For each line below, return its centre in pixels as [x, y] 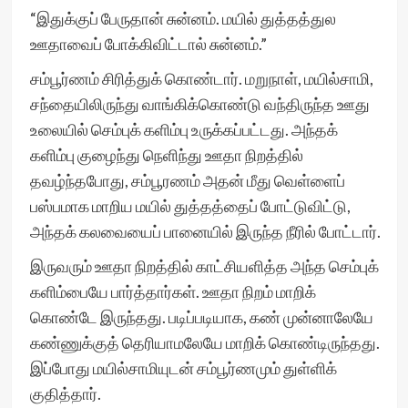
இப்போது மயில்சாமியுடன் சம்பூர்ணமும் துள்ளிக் [183, 368]
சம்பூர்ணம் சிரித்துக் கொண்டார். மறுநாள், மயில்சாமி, [201, 78]
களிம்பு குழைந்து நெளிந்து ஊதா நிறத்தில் [166, 155]
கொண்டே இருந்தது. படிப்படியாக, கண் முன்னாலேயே [201, 317]
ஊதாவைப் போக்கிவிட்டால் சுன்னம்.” [148, 44]
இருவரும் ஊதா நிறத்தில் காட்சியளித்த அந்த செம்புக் [204, 266]
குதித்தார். [65, 393]
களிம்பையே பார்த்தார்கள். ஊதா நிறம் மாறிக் [173, 291]
